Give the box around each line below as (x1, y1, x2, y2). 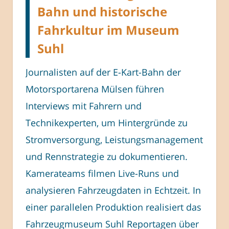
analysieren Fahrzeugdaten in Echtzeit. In (26, 184, 201, 196)
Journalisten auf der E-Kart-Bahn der (26, 65, 181, 78)
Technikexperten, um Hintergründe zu (26, 116, 188, 129)
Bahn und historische (37, 3, 167, 20)
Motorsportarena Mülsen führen (26, 82, 164, 95)
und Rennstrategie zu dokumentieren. (26, 150, 188, 163)
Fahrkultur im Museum (37, 21, 179, 38)
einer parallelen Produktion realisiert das (26, 200, 201, 213)
